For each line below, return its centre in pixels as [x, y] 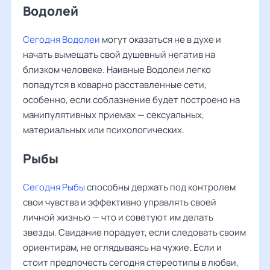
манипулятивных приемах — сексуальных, [114, 115]
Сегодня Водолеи [61, 39]
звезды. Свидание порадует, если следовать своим [134, 232]
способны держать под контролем [160, 187]
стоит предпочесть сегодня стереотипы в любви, [131, 262]
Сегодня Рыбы [54, 187]
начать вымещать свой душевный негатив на [119, 55]
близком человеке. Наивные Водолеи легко [117, 70]
